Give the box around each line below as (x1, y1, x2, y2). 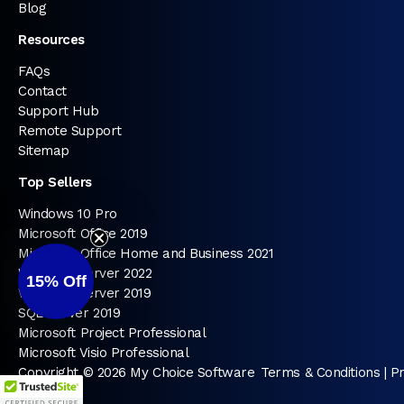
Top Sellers (18, 174, 92, 190)
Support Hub (18, 103, 99, 119)
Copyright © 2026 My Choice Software (18, 364, 255, 381)
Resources (18, 32, 85, 48)
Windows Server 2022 (18, 265, 152, 281)
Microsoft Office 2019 (18, 225, 148, 242)
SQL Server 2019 (18, 305, 121, 321)
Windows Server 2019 (18, 285, 151, 301)
